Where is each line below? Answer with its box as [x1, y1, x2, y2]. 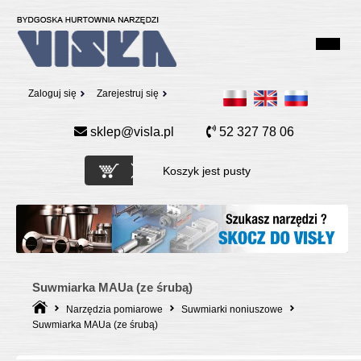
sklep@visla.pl [87, 125, 175, 139]
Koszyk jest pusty [162, 164, 251, 177]
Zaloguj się [28, 88, 77, 99]
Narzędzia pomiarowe [66, 303, 163, 315]
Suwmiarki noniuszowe [181, 303, 283, 315]
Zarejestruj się [97, 88, 159, 99]
